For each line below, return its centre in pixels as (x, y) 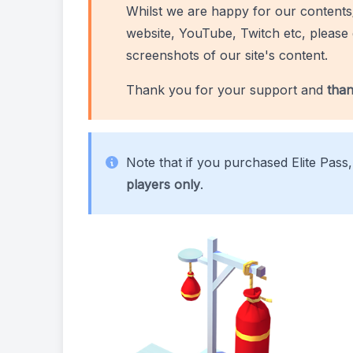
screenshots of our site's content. (227, 55)
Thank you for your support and (227, 90)
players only (163, 184)
